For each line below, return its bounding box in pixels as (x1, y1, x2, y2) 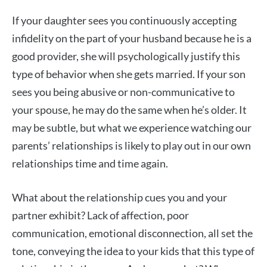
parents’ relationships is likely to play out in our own (12, 138, 251, 152)
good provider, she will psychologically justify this (12, 49, 240, 63)
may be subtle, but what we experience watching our (12, 120, 252, 134)
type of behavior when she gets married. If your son (12, 67, 246, 80)
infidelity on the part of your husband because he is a (12, 31, 252, 45)
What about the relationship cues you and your (12, 190, 227, 204)
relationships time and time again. (12, 156, 168, 170)
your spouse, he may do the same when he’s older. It (12, 103, 247, 116)
